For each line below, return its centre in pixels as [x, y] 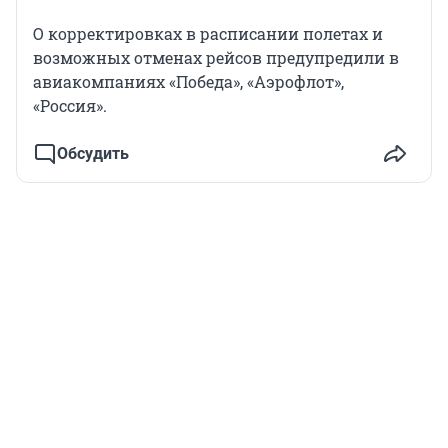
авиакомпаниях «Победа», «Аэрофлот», [188, 82]
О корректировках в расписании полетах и [208, 34]
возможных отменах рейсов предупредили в [216, 58]
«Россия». [70, 106]
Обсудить [93, 154]
